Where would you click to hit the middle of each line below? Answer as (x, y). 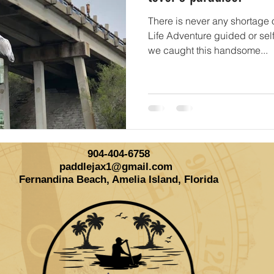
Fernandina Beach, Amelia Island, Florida (119, 179)
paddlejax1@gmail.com (116, 166)
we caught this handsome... (208, 50)
